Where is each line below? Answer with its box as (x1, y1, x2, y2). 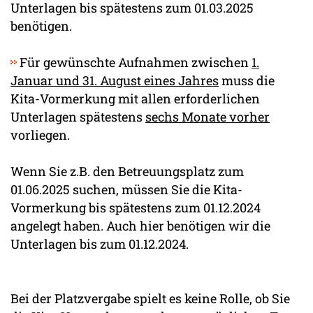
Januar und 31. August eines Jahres (10, 71, 219, 89)
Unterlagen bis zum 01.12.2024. (10, 235, 189, 252)
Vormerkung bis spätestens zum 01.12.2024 (10, 198, 261, 216)
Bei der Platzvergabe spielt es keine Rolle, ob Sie (10, 289, 290, 307)
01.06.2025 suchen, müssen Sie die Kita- (10, 180, 242, 198)
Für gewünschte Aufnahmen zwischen (17, 53, 252, 71)
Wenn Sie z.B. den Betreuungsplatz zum (10, 162, 244, 180)
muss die (219, 71, 275, 89)
